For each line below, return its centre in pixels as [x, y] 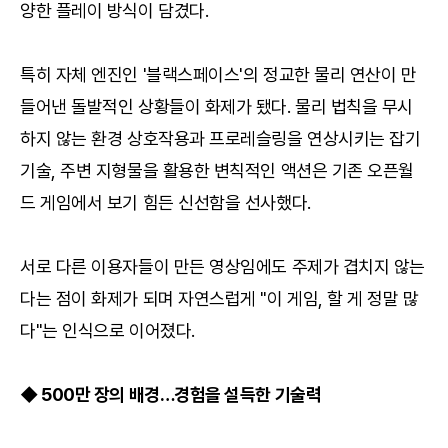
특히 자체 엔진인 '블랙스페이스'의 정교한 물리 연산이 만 [218, 74]
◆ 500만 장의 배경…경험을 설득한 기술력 [171, 394]
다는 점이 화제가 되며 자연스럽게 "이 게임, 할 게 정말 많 [219, 298]
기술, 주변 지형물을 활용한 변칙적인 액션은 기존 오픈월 [217, 170]
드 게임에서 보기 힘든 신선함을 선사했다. [165, 202]
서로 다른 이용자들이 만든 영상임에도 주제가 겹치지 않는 [223, 266]
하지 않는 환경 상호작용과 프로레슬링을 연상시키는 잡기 [220, 138]
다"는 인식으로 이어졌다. [107, 330]
